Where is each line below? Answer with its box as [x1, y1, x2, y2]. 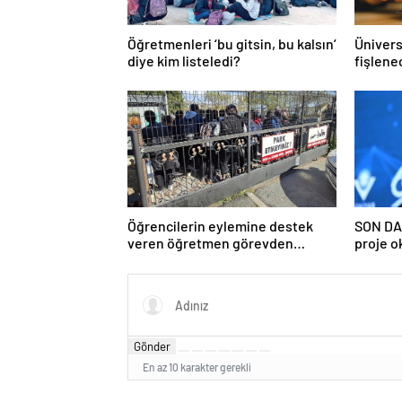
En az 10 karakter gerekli [143, 361, 251, 374]
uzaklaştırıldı [127, 251, 207, 269]
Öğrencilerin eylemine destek [127, 217, 313, 235]
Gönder [134, 339, 170, 354]
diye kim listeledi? [127, 52, 240, 70]
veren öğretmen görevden [127, 234, 232, 252]
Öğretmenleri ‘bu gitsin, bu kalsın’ [127, 35, 336, 53]
